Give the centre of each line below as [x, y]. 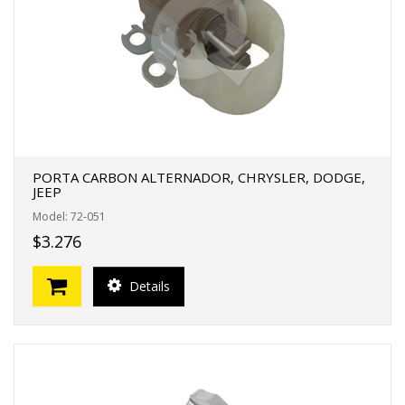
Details [148, 286]
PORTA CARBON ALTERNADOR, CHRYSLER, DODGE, [199, 177]
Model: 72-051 [69, 217]
